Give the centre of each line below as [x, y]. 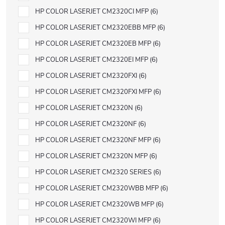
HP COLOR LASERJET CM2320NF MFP [94, 140]
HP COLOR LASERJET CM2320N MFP [92, 156]
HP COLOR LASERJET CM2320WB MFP [95, 204]
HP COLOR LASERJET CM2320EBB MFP [96, 28]
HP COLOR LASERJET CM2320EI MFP [92, 60]
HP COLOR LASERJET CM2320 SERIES [94, 172]
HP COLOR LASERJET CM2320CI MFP [93, 12]
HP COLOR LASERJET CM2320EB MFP [94, 44]
